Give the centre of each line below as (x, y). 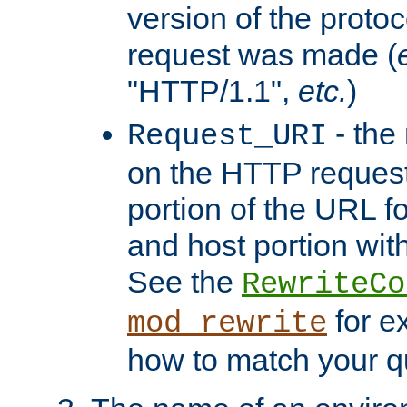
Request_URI (227, 136)
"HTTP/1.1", (213, 90)
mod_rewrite (227, 323)
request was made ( (262, 54)
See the (184, 281)
